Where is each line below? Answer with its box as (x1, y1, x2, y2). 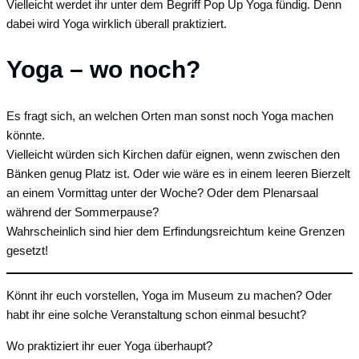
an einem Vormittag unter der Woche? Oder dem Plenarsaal (6, 186, 318, 200)
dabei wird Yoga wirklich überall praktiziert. (6, 16, 227, 30)
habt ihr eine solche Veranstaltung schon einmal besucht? (6, 308, 306, 322)
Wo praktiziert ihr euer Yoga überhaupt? (6, 339, 212, 353)
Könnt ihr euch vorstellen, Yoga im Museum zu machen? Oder (6, 288, 332, 303)
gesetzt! (6, 244, 48, 258)
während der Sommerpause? (6, 205, 159, 220)
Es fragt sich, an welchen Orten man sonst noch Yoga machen (6, 109, 333, 123)
